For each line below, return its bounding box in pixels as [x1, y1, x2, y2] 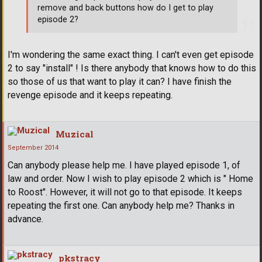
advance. [8, 213, 43, 225]
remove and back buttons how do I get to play [37, 2, 213, 13]
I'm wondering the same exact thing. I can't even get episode [8, 49, 254, 61]
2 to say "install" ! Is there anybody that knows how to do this [8, 63, 256, 74]
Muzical [56, 128, 94, 140]
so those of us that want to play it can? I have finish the [8, 76, 232, 88]
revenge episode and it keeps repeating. [8, 89, 173, 101]
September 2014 [8, 144, 58, 152]
